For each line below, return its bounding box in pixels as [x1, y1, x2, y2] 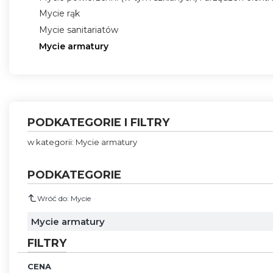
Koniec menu [27, 55, 90, 67]
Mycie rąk [38, 8, 80, 19]
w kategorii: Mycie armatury [27, 137, 137, 147]
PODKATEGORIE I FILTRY [27, 116, 169, 129]
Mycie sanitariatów [38, 24, 118, 35]
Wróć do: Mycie [37, 193, 91, 203]
